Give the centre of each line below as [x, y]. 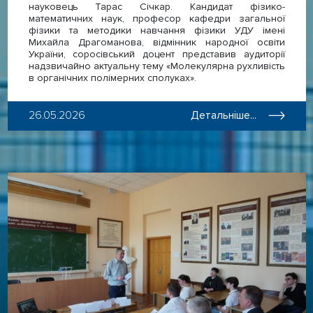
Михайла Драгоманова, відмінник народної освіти [156, 42]
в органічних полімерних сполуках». [112, 78]
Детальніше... [223, 115]
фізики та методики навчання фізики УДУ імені [156, 30]
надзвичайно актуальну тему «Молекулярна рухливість [156, 66]
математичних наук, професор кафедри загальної [156, 18]
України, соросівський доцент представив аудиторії [156, 54]
